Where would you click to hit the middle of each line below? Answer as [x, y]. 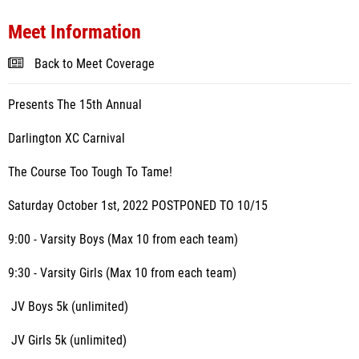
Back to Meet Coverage [95, 64]
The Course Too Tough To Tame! [90, 172]
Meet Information [75, 32]
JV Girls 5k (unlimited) [67, 341]
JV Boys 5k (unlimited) [68, 307]
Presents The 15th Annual [75, 105]
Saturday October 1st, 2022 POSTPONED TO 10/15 [138, 206]
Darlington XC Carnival [67, 139]
